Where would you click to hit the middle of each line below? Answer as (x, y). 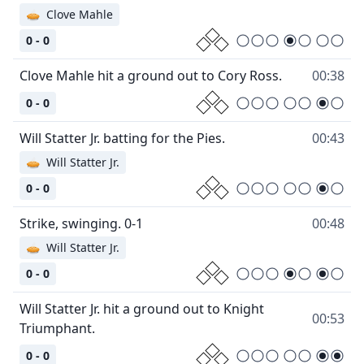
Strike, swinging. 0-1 (81, 224)
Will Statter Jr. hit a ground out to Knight (142, 309)
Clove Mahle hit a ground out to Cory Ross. (151, 76)
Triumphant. (57, 329)
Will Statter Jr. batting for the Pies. (122, 139)
